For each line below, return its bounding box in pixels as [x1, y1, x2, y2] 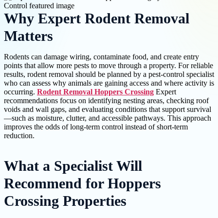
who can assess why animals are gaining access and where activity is [4, 79, 214, 88]
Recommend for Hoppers [4, 176, 161, 192]
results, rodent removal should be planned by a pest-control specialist [4, 70, 214, 79]
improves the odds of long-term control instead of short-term [4, 123, 188, 131]
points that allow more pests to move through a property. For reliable [4, 61, 213, 70]
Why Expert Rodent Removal [4, 11, 189, 27]
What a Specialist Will [4, 158, 142, 174]
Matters [4, 28, 53, 44]
